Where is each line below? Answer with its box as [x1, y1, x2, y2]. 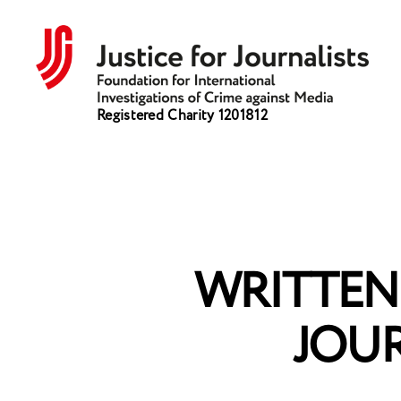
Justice [35, 102, 79, 126]
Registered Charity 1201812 [97, 105, 268, 126]
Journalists [35, 141, 102, 166]
